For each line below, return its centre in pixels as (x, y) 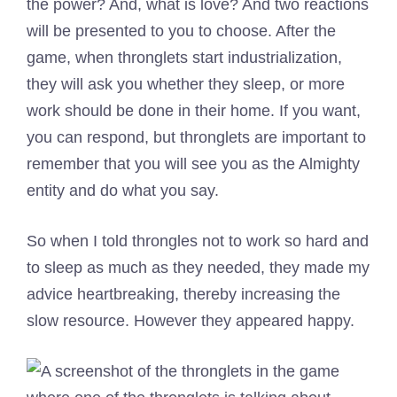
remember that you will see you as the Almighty (193, 164)
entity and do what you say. (123, 191)
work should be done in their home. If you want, (194, 111)
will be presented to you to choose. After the (181, 31)
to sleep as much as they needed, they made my (198, 268)
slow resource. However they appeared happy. (191, 321)
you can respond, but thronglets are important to (196, 138)
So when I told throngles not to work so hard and (198, 241)
